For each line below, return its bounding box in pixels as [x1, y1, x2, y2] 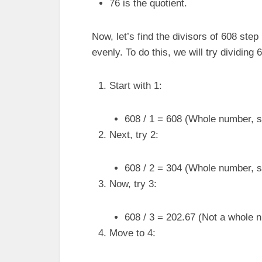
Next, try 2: [109, 129, 158, 140]
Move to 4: [109, 227, 156, 239]
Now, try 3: [109, 178, 157, 189]
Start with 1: [109, 80, 162, 91]
